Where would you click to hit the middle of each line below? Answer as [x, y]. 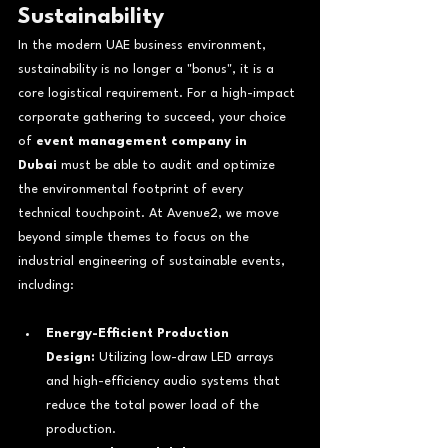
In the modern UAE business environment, [144, 45]
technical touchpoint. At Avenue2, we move [150, 213]
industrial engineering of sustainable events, [153, 261]
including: [46, 285]
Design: [70, 357]
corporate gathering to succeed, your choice [154, 117]
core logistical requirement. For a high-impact [158, 93]
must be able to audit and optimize [168, 165]
